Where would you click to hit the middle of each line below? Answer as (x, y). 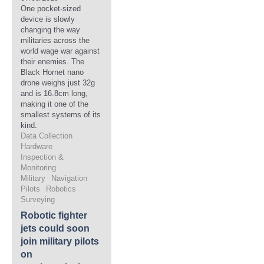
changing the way (50, 30)
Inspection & (42, 157)
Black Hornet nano (52, 72)
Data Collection (47, 136)
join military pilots (60, 241)
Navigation (69, 178)
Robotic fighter (54, 215)
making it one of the (55, 104)
